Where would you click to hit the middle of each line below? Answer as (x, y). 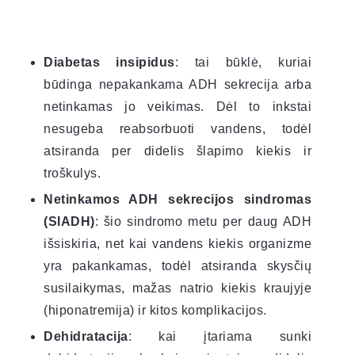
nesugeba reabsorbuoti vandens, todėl (177, 128)
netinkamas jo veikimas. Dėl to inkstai (177, 106)
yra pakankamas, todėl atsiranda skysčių (177, 265)
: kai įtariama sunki (219, 336)
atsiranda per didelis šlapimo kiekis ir (177, 151)
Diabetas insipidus (109, 62)
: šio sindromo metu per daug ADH (203, 221)
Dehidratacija (86, 336)
